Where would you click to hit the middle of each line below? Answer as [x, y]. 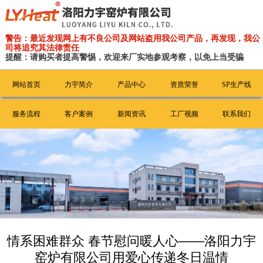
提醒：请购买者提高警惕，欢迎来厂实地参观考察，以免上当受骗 [124, 57]
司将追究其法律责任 [42, 48]
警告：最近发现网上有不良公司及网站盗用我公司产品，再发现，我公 [132, 38]
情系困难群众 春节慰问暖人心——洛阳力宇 [131, 241]
